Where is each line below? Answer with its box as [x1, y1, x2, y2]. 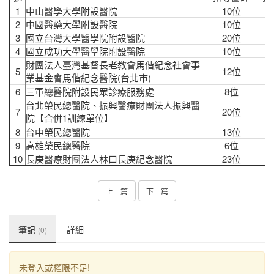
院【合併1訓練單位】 [26, 111, 113, 124]
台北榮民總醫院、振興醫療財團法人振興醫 [26, 98, 200, 111]
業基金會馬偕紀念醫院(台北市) [26, 71, 151, 84]
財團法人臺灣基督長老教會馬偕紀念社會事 [26, 58, 200, 71]
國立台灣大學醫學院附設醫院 [26, 31, 145, 44]
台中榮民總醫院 [26, 125, 90, 138]
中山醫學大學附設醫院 [26, 4, 117, 17]
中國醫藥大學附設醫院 [26, 18, 117, 31]
